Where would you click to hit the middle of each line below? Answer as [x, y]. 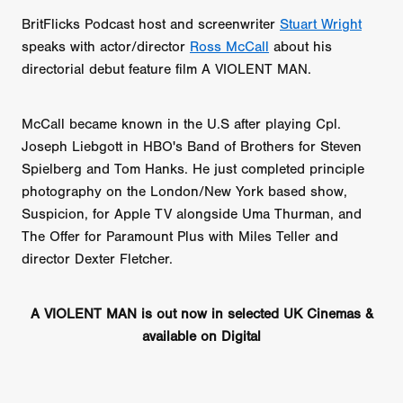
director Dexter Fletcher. [97, 259]
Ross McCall [229, 46]
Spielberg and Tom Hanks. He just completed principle [193, 169]
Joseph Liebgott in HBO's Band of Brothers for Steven [192, 146]
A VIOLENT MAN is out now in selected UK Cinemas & [201, 313]
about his [300, 46]
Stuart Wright [321, 24]
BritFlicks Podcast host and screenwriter [151, 24]
